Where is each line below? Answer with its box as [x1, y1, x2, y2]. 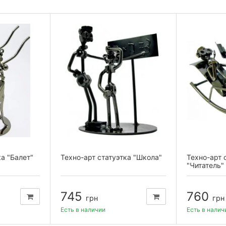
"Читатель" [187, 160, 224, 169]
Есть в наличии [61, 205, 105, 213]
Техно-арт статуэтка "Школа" [61, 152, 162, 161]
